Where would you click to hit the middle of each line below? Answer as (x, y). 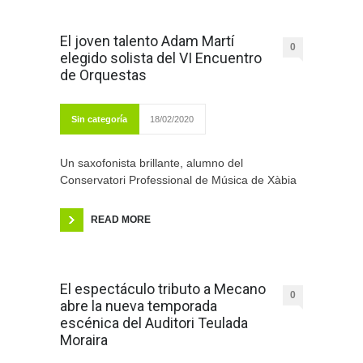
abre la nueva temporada (139, 306)
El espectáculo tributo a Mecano (163, 289)
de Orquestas (103, 75)
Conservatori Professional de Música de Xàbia (178, 180)
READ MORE (121, 220)
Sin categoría (99, 120)
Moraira (84, 340)
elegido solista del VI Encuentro (161, 58)
